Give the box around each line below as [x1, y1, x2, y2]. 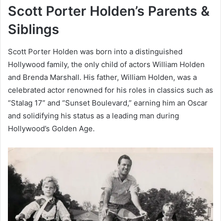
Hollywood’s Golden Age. [8, 123, 95, 133]
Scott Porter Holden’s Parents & [8, 3, 210, 20]
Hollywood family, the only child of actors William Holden [8, 59, 205, 69]
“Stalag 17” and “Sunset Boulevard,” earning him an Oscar [8, 98, 208, 108]
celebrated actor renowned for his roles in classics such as [8, 85, 213, 95]
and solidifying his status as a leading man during [8, 110, 179, 120]
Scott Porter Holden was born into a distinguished [8, 46, 183, 56]
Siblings [8, 21, 59, 38]
